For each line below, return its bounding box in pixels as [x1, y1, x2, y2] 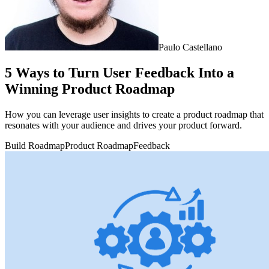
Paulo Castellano [159, 42, 222, 52]
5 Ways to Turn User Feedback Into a [5, 64, 234, 80]
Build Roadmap [5, 140, 65, 151]
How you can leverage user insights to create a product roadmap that [5, 109, 264, 119]
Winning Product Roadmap [5, 80, 175, 97]
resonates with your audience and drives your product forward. [5, 119, 242, 130]
